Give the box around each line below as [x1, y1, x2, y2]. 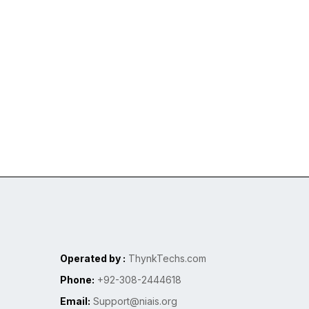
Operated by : [60, 252, 126, 265]
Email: [60, 295, 90, 308]
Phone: [60, 274, 94, 286]
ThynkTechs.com [126, 252, 206, 265]
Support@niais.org [90, 295, 177, 308]
